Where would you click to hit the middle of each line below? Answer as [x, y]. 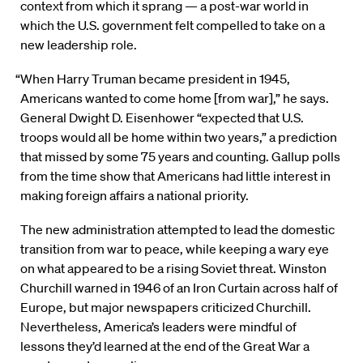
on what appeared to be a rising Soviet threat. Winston [173, 269]
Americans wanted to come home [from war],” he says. [175, 98]
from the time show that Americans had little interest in [175, 176]
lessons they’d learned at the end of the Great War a [165, 346]
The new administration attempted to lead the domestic [177, 230]
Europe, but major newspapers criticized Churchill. [166, 307]
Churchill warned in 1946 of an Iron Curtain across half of [179, 288]
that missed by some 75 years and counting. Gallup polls [180, 157]
